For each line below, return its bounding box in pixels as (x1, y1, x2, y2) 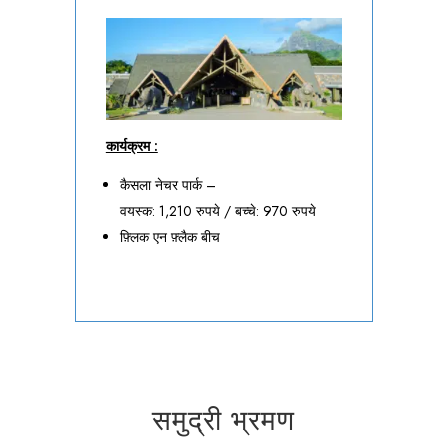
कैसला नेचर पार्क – (119, 174, 216, 195)
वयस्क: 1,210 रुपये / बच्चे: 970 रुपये (119, 200, 316, 221)
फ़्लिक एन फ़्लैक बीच (119, 226, 220, 247)
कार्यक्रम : (105, 135, 158, 156)
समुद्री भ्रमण (152, 402, 296, 438)
